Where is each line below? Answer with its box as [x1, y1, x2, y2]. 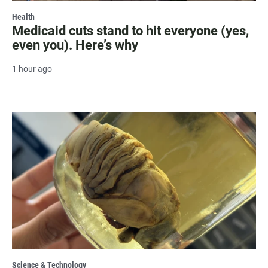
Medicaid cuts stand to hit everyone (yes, [12, 23, 249, 39]
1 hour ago [12, 64, 52, 74]
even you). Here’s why [12, 38, 138, 53]
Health [12, 12, 35, 22]
